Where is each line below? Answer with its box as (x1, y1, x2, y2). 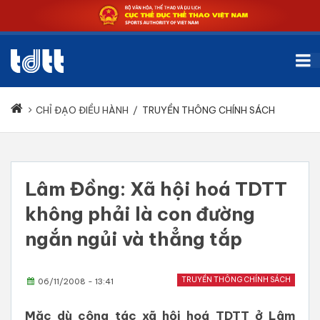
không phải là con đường (25, 202, 255, 226)
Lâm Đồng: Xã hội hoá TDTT (25, 177, 287, 201)
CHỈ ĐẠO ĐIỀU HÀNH (36, 104, 129, 116)
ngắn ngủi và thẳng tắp (25, 227, 242, 251)
